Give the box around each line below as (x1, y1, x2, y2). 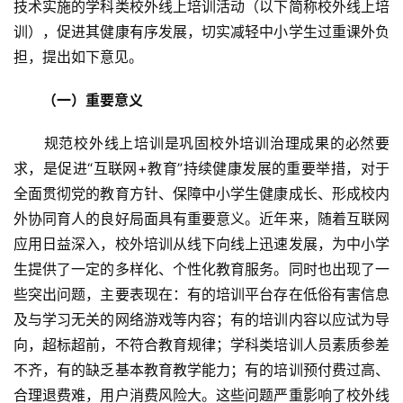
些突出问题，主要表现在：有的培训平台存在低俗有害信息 (13, 285, 390, 304)
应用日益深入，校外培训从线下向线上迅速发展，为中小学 (13, 235, 390, 254)
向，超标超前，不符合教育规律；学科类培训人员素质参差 (13, 336, 390, 354)
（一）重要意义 (42, 91, 143, 110)
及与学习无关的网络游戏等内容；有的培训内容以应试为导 (13, 310, 390, 329)
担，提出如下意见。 (13, 48, 143, 67)
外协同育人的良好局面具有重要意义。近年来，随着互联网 (13, 210, 390, 228)
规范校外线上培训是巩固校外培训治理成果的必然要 (13, 134, 390, 153)
